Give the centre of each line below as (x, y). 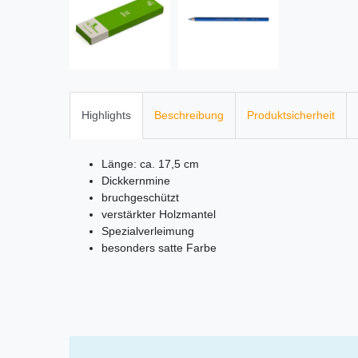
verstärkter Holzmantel (159, 215)
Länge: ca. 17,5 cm (150, 164)
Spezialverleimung (148, 231)
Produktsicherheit (291, 115)
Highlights (106, 115)
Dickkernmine (136, 181)
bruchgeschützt (140, 198)
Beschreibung (189, 115)
